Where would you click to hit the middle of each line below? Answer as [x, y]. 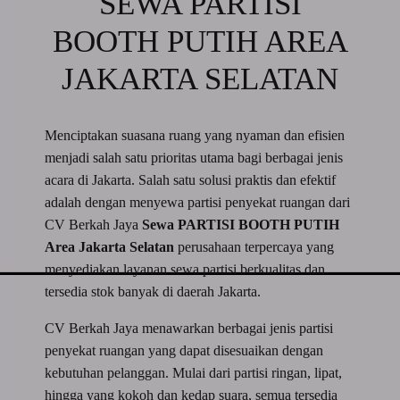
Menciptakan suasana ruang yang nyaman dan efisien [195, 135]
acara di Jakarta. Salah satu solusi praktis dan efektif [191, 179]
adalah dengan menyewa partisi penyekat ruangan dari [198, 202]
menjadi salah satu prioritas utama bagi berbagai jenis [194, 157]
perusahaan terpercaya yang [254, 246]
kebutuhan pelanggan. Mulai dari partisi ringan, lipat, [194, 372]
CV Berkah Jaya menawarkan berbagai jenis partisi [189, 328]
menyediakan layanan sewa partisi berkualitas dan [185, 269]
